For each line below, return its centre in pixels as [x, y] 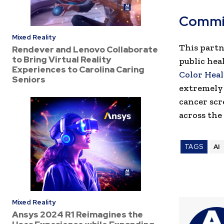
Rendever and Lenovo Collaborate [85, 49]
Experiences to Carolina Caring [78, 69]
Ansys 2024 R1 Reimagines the [77, 214]
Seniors [29, 79]
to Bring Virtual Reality [61, 59]
